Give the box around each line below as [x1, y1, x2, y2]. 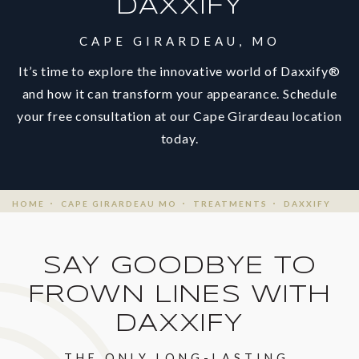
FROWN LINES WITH [28, 284, 331, 308]
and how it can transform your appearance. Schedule [22, 85, 337, 101]
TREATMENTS [193, 198, 268, 208]
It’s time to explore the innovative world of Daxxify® [18, 63, 341, 79]
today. [160, 130, 199, 146]
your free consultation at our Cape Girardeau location [17, 107, 342, 123]
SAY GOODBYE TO [42, 255, 317, 279]
